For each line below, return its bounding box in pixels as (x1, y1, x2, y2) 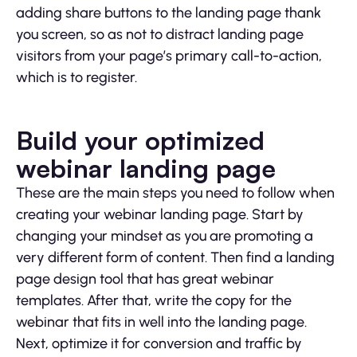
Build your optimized (16, 124, 265, 156)
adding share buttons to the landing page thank (16, 3, 321, 22)
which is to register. (16, 68, 137, 86)
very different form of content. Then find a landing (16, 248, 335, 266)
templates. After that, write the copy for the (16, 291, 292, 309)
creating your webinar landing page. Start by (16, 205, 304, 223)
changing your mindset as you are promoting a (16, 226, 313, 245)
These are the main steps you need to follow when (16, 183, 335, 202)
